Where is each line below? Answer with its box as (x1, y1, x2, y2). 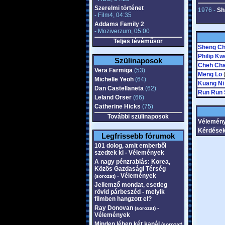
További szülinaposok (107, 113, 169, 120)
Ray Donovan (94, 204, 135, 211)
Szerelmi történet (94, 5, 144, 12)
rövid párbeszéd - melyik (94, 188, 165, 195)
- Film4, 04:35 (94, 12, 132, 19)
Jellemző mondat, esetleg (94, 181, 167, 188)
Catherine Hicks (94, 103, 141, 110)
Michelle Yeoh (94, 76, 134, 83)
